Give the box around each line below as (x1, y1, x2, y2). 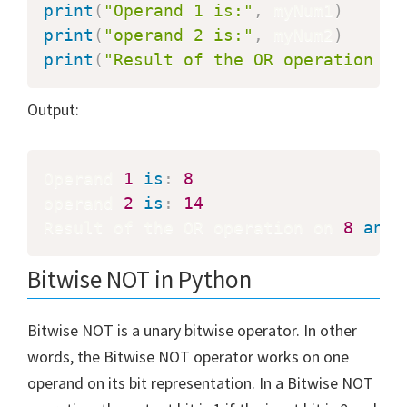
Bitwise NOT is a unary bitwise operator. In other (27, 319, 357, 341)
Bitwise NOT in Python (27, 263, 252, 294)
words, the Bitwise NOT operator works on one (27, 345, 349, 367)
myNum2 (263, 25, 333, 45)
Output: (27, 98, 79, 120)
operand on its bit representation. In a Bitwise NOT (27, 372, 373, 393)
